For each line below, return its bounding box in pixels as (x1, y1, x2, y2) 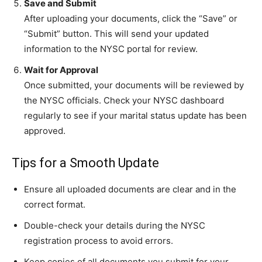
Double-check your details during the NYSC (24, 220, 205, 231)
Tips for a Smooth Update (12, 156, 159, 170)
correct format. (24, 199, 85, 210)
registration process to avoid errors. (24, 235, 173, 246)
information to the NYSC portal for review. (24, 43, 198, 54)
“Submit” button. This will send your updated (24, 28, 209, 39)
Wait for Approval (24, 64, 98, 75)
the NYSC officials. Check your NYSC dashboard (24, 95, 224, 106)
